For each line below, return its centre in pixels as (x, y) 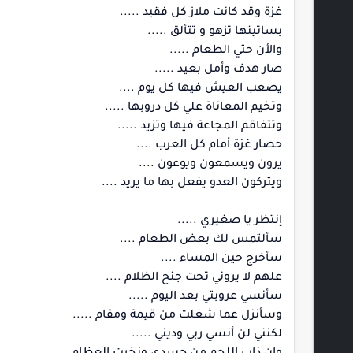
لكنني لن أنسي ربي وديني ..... (207, 335)
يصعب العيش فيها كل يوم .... (201, 89)
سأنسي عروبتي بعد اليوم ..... (205, 297)
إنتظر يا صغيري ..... (230, 221)
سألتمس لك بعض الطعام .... (201, 240)
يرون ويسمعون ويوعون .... (210, 165)
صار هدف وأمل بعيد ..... (218, 70)
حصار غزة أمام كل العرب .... (209, 146)
